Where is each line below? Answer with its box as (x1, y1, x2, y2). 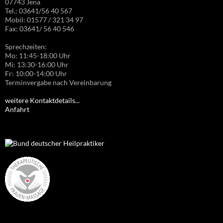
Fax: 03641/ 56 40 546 (5, 24, 74, 33)
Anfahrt (5, 105, 29, 114)
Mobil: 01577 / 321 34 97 (5, 15, 83, 24)
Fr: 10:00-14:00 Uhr (5, 69, 67, 78)
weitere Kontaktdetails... (5, 96, 80, 105)
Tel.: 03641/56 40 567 (5, 6, 72, 15)
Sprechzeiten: (5, 42, 47, 51)
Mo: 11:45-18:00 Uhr (5, 51, 71, 60)
